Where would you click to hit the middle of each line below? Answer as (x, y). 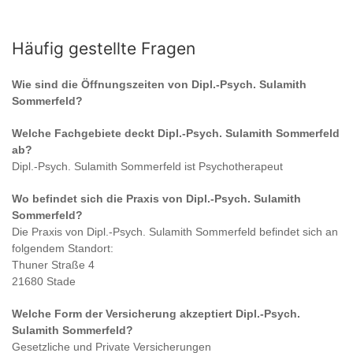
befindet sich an (297, 232)
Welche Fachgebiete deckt (85, 134)
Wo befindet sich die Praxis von (99, 199)
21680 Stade (44, 282)
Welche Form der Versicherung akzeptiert (124, 314)
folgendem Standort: (63, 249)
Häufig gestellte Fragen (104, 49)
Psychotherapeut (241, 167)
